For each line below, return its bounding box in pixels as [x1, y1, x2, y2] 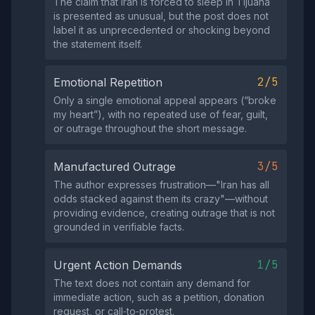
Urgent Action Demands [53, 258, 182, 272]
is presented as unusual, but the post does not [53, 10, 269, 22]
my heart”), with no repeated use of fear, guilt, [53, 108, 268, 120]
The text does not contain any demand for [53, 277, 250, 289]
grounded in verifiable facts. [53, 221, 184, 233]
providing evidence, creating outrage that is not [53, 207, 275, 219]
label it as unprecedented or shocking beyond [53, 24, 270, 36]
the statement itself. [53, 38, 142, 50]
